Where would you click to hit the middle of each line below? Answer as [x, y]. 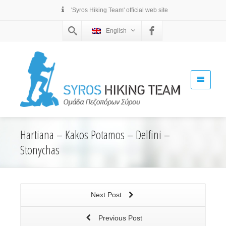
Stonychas [40, 150]
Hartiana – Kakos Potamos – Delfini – [95, 135]
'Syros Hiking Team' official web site [119, 10]
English [116, 31]
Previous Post [119, 218]
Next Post [107, 195]
